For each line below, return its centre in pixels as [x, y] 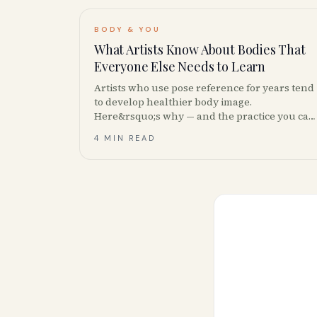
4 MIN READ [125, 138]
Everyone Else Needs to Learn [180, 67]
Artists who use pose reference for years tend [204, 88]
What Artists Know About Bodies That [200, 50]
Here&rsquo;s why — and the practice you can [205, 116]
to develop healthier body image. [173, 102]
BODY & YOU [127, 29]
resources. [120, 144]
